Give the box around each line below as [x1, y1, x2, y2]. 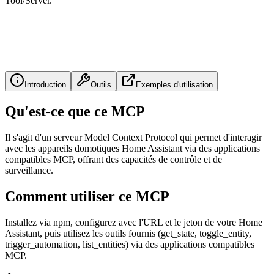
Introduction [24, 80, 66, 89]
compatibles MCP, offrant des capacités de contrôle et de [5, 154, 222, 165]
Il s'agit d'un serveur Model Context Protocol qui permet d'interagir [5, 131, 262, 143]
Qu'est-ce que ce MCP [5, 103, 145, 119]
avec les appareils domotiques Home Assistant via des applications [5, 143, 260, 154]
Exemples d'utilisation [136, 80, 213, 89]
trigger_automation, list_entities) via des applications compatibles [5, 239, 254, 250]
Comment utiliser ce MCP [5, 188, 169, 204]
